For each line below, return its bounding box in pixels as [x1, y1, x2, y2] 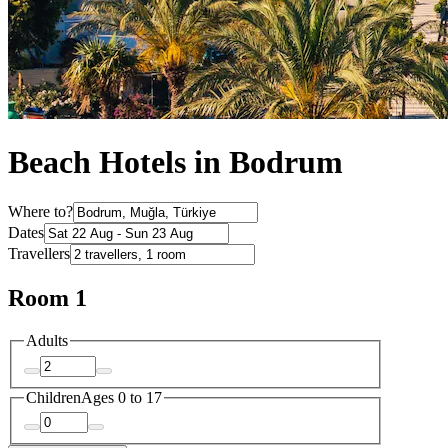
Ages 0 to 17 [81, 388, 162, 406]
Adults [26, 332, 68, 350]
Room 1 [8, 285, 87, 312]
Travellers [8, 245, 70, 263]
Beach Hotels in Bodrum [8, 144, 343, 181]
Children [26, 388, 81, 406]
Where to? [8, 203, 73, 221]
